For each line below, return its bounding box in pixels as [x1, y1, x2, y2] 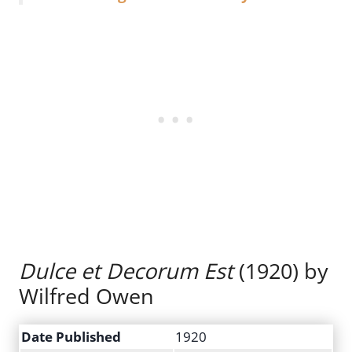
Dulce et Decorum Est [19, 256, 233, 286]
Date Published [21, 328, 121, 346]
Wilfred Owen [19, 281, 154, 311]
